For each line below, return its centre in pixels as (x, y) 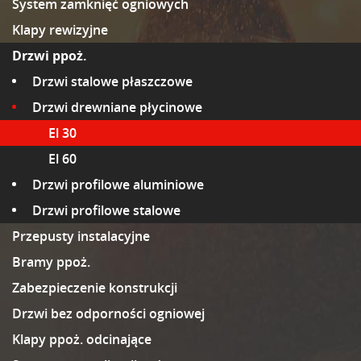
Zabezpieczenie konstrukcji (95, 288)
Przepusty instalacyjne (81, 236)
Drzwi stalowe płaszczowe (112, 81)
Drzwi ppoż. (50, 56)
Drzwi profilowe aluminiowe (118, 185)
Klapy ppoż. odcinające (82, 339)
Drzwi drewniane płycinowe (117, 107)
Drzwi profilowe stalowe (106, 210)
